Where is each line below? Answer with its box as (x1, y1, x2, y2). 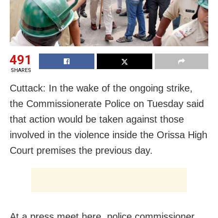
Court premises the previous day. (10, 145, 153, 156)
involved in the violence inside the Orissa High (10, 129, 207, 141)
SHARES (10, 67, 31, 74)
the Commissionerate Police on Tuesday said (10, 98, 204, 109)
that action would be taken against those (10, 114, 184, 125)
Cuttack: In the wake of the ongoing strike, (10, 83, 193, 94)
